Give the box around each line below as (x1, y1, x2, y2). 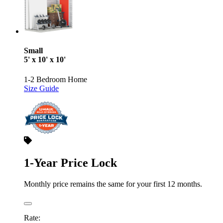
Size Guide (24, 84, 59, 93)
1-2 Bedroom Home (24, 75, 87, 84)
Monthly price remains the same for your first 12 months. (24, 179, 202, 188)
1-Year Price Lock (24, 156, 117, 169)
